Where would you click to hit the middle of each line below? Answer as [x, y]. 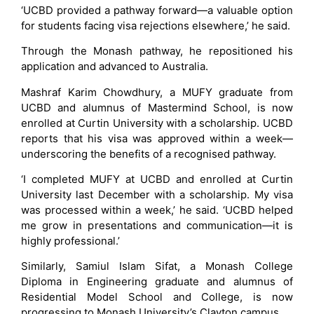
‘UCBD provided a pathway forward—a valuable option [157, 10]
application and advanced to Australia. [115, 67]
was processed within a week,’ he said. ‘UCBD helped [157, 210]
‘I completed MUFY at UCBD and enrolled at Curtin [157, 179]
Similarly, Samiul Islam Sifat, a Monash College [157, 266]
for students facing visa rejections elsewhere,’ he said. [156, 25]
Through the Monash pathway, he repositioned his [157, 51]
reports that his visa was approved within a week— [157, 138]
